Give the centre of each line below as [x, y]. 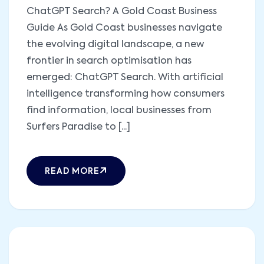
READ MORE [72, 171]
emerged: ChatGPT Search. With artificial [125, 77]
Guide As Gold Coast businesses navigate [124, 28]
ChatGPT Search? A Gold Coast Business [122, 11]
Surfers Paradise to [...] [78, 127]
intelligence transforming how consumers [126, 94]
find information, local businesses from [119, 110]
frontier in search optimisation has [109, 61]
